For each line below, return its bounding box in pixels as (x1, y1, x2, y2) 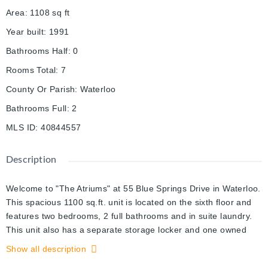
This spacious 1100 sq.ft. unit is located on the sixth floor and (6, 197, 252, 208)
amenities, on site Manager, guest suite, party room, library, (6, 252, 245, 263)
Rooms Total (6, 65, 56, 75)
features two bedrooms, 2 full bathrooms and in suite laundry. (6, 211, 252, 221)
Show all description (6, 244, 86, 254)
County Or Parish (6, 84, 75, 95)
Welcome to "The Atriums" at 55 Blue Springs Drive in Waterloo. (6, 184, 261, 194)
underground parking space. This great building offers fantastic (6, 239, 259, 249)
